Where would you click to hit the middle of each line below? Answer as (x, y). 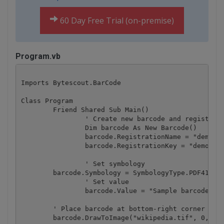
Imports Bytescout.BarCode (71, 82)
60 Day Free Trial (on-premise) (116, 21)
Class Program (47, 100)
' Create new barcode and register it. (53, 118)
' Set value (53, 181)
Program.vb (38, 56)
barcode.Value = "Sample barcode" (53, 190)
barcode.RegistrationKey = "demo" (53, 145)
